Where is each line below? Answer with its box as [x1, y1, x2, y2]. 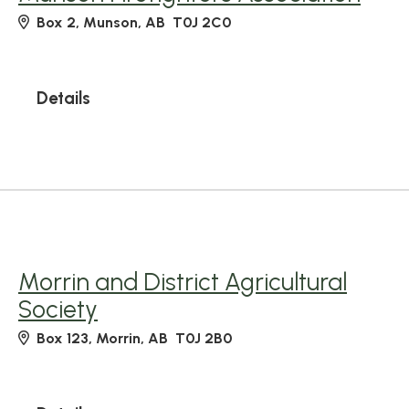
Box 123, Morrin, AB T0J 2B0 [37, 330, 232, 347]
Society [18, 295, 98, 324]
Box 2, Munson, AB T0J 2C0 [37, 14, 231, 31]
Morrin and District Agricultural [18, 267, 347, 297]
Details [37, 88, 90, 109]
